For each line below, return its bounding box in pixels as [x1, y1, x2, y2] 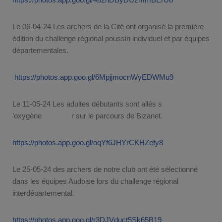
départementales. [12, 46, 68, 55]
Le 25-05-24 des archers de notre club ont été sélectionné [12, 165, 198, 173]
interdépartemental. [12, 188, 74, 197]
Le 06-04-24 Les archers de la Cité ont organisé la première [12, 22, 204, 31]
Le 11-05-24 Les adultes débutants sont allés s [12, 99, 162, 108]
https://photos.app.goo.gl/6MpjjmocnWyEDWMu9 [14, 72, 173, 81]
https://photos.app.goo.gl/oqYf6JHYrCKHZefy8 [12, 138, 163, 147]
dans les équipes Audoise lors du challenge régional [12, 176, 178, 185]
